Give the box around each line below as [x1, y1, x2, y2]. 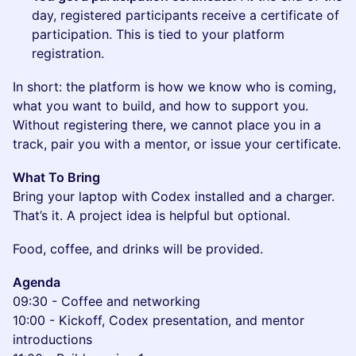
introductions [13, 331, 92, 347]
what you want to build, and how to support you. [13, 98, 308, 114]
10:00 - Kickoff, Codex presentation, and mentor [13, 312, 304, 328]
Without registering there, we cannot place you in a [13, 117, 321, 133]
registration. [32, 45, 104, 61]
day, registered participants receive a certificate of [32, 7, 339, 23]
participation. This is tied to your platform [32, 26, 284, 42]
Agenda [13, 274, 60, 290]
